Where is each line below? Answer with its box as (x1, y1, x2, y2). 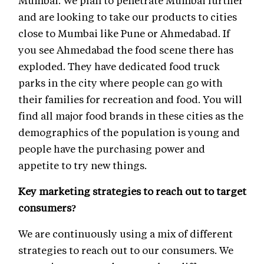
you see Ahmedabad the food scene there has (18, 43, 233, 56)
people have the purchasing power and (18, 142, 205, 155)
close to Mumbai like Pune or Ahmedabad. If (18, 27, 230, 39)
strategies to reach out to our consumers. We (18, 243, 233, 256)
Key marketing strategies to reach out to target (18, 184, 246, 197)
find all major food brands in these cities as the (18, 109, 243, 122)
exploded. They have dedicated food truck (18, 60, 220, 72)
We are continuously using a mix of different (18, 227, 233, 240)
